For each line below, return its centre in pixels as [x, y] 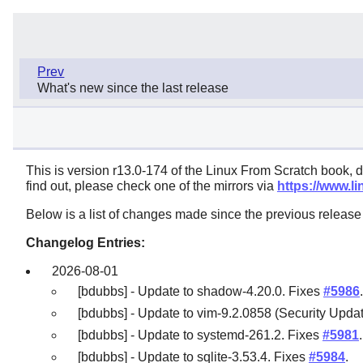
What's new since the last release [133, 88]
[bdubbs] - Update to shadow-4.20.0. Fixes [201, 292]
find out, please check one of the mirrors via [152, 186]
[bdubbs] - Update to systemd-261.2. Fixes [200, 335]
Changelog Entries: [85, 242]
